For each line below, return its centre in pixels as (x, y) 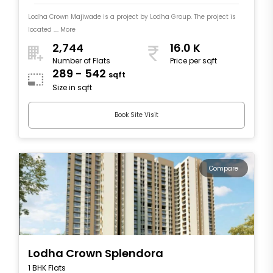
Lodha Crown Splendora (96, 253)
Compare (224, 168)
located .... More (52, 29)
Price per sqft (193, 61)
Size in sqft (72, 88)
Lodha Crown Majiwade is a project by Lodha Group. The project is (132, 16)
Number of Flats (81, 61)
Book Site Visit (136, 115)
